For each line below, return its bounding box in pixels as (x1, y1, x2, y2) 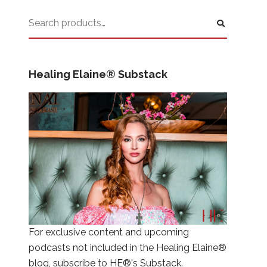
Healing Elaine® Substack (28, 68, 167, 80)
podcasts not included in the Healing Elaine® (28, 242, 226, 254)
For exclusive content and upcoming (28, 226, 189, 238)
